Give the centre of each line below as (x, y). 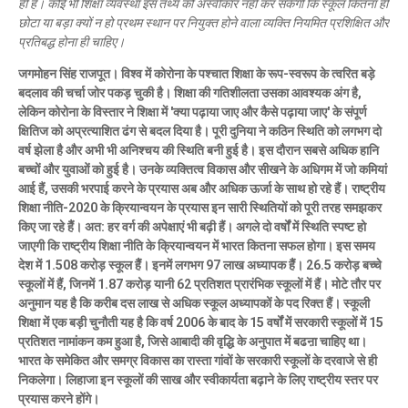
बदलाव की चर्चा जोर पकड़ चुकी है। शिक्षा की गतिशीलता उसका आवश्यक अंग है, (190, 92)
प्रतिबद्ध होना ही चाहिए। (71, 41)
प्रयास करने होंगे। (59, 398)
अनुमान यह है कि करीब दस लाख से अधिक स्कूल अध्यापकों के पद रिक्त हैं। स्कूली (194, 303)
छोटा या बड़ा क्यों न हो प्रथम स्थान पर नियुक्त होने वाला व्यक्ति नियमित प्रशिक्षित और (204, 22)
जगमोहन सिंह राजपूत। (68, 73)
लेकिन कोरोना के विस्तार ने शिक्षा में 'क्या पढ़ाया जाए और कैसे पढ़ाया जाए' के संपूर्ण (193, 112)
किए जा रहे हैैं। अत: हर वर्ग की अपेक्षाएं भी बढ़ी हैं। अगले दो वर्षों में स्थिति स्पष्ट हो (192, 226)
